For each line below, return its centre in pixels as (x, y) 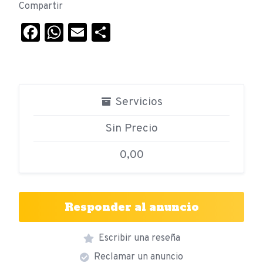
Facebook (81, 33)
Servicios (138, 102)
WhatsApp (107, 33)
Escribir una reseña (139, 239)
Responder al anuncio (131, 207)
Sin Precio (131, 129)
